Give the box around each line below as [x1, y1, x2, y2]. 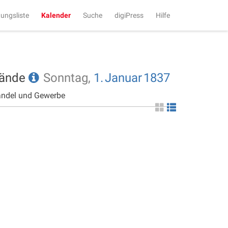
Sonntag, [43, 71, 94, 85]
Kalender [41, 11, 71, 19]
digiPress [115, 11, 144, 19]
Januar [105, 71, 142, 85]
